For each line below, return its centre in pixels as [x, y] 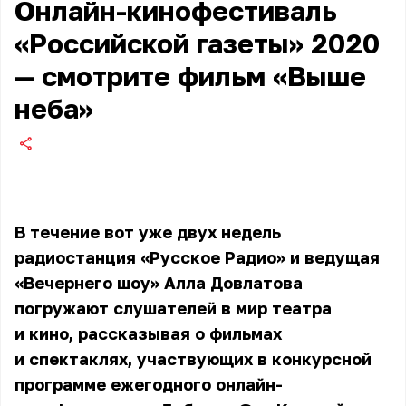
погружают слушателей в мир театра [173, 308]
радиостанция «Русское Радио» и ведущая [197, 257]
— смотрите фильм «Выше [190, 76]
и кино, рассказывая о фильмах [148, 333]
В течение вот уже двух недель [148, 232]
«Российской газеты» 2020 [197, 43]
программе [60, 384]
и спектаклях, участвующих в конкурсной [193, 359]
